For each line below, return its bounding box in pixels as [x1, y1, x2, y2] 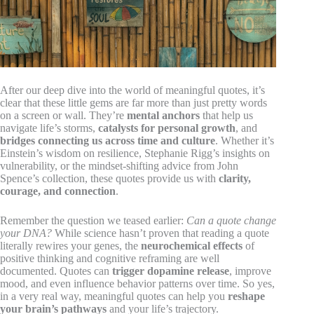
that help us [200, 109, 253, 121]
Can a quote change [186, 214, 276, 226]
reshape [228, 289, 265, 302]
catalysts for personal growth [98, 121, 235, 134]
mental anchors [127, 109, 200, 121]
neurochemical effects [141, 239, 243, 252]
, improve [229, 264, 271, 277]
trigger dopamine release [112, 264, 229, 277]
